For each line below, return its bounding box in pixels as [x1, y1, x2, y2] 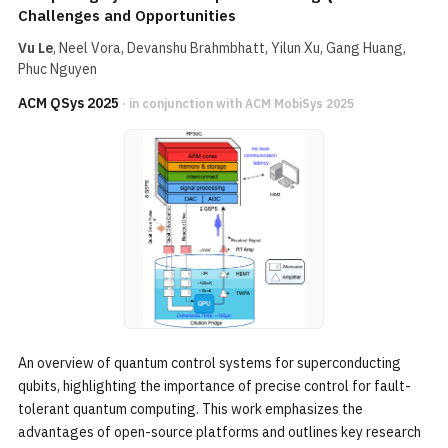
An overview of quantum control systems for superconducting [18, 354, 401, 372]
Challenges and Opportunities [18, 6, 236, 25]
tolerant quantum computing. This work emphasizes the [18, 400, 363, 418]
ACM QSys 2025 [18, 94, 119, 112]
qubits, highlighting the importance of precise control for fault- [18, 377, 411, 395]
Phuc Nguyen [18, 60, 97, 78]
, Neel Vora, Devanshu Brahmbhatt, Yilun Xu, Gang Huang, [53, 39, 406, 57]
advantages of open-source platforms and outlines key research [18, 423, 421, 441]
